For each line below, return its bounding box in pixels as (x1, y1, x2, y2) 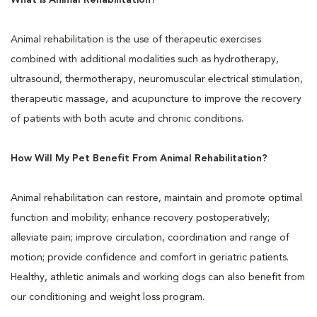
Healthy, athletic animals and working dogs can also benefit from (11, 272, 305, 282)
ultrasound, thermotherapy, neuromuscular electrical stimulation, (11, 74, 303, 84)
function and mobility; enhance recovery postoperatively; (11, 213, 270, 223)
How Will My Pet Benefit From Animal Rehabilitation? (11, 154, 267, 163)
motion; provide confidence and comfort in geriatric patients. (11, 253, 289, 263)
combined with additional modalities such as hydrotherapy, (11, 54, 279, 64)
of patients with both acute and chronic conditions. (11, 114, 243, 124)
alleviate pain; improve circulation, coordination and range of (11, 233, 289, 243)
